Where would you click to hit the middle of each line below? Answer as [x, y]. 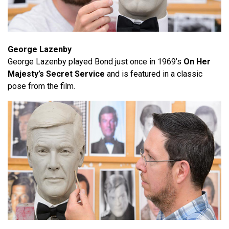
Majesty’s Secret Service [56, 74]
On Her [197, 61]
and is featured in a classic [154, 74]
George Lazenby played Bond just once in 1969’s [96, 61]
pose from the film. [41, 86]
